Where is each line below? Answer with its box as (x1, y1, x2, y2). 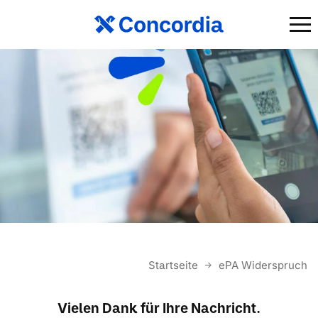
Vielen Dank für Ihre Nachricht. (57, 300, 261, 317)
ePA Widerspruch (219, 258, 307, 272)
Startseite (148, 258, 201, 272)
